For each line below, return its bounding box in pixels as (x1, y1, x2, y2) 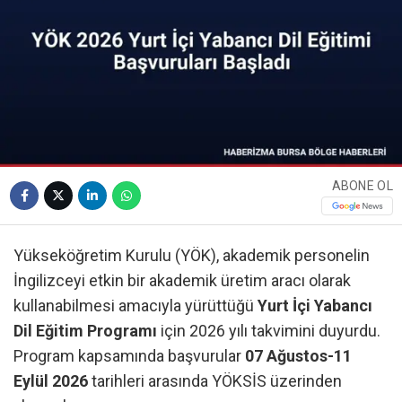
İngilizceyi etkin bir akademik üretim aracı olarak (13, 271, 351, 291)
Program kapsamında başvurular (13, 346, 245, 366)
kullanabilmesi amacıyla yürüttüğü (13, 296, 258, 316)
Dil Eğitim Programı (13, 321, 157, 341)
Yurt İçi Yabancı (258, 296, 372, 316)
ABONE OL (331, 178, 393, 193)
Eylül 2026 (13, 371, 88, 391)
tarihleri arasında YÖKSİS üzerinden (88, 371, 342, 391)
